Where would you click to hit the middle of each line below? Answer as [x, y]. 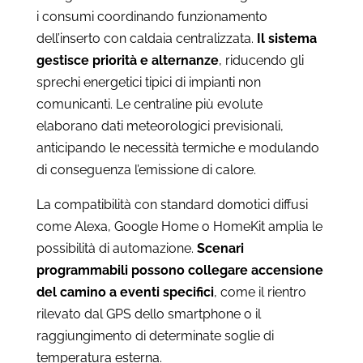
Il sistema [286, 38]
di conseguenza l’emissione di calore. [146, 169]
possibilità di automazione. [116, 248]
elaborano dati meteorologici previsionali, [160, 126]
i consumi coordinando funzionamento [152, 16]
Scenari [220, 248]
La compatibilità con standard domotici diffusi [172, 204]
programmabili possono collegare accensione [179, 270]
